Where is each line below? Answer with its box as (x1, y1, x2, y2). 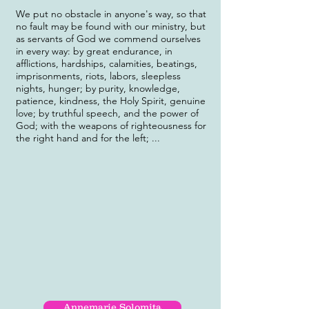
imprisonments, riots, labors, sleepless (16, 70, 181, 82)
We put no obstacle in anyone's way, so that (16, 8, 206, 20)
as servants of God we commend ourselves (16, 32, 201, 45)
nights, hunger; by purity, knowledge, (16, 82, 180, 94)
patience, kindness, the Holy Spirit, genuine (16, 94, 206, 107)
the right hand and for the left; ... (16, 132, 160, 144)
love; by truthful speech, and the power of (16, 107, 199, 119)
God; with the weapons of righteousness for (16, 119, 206, 132)
